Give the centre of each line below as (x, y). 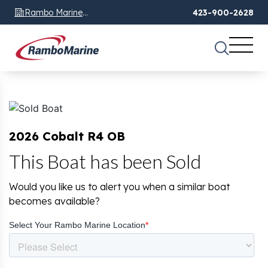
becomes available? (54, 201)
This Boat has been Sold (105, 162)
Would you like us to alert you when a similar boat (119, 187)
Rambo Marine (54, 12)
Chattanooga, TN (59, 27)
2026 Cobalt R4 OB (67, 136)
